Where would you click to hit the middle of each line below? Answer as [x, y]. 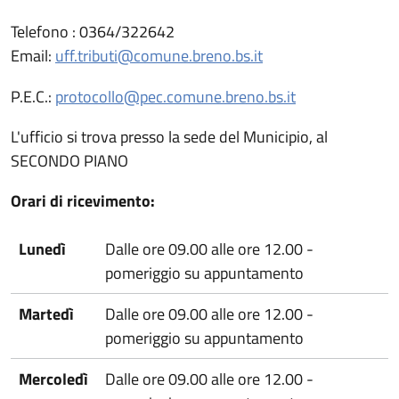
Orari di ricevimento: [83, 200]
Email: [33, 56]
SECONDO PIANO [69, 160]
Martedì [47, 313]
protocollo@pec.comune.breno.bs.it [175, 96]
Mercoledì [54, 379]
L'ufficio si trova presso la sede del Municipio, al [169, 136]
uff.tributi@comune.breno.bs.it [159, 56]
